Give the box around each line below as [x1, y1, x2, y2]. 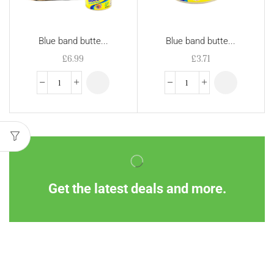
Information [18, 257, 76, 270]
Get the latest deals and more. [48, 180, 226, 197]
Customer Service [144, 257, 232, 270]
